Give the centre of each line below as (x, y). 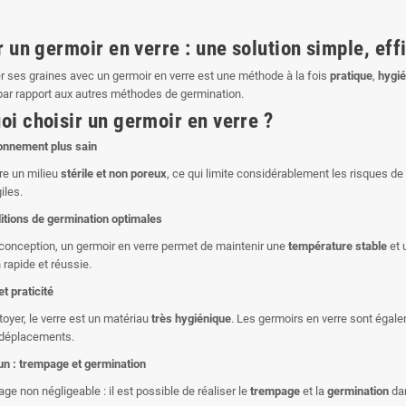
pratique (351, 75)
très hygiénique (191, 318)
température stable (338, 246)
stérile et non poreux (114, 173)
